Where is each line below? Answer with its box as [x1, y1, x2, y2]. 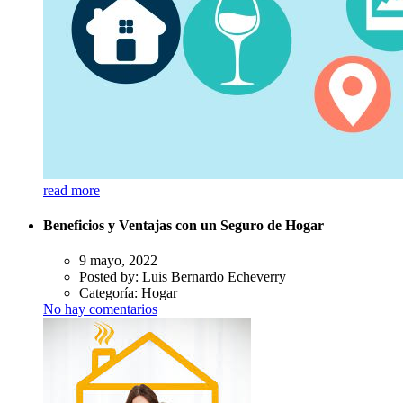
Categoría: [79, 285, 141, 301]
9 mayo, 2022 [79, 253, 157, 269]
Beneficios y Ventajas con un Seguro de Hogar [43, 217, 324, 233]
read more [43, 182, 100, 198]
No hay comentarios [43, 301, 157, 318]
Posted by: [79, 269, 142, 285]
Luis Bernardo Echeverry [142, 269, 286, 285]
